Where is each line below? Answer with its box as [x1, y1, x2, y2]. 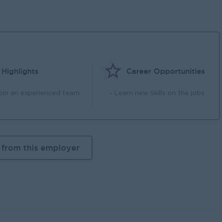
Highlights [1, 66, 39, 75]
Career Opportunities [126, 66, 205, 75]
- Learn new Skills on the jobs [109, 91, 205, 96]
